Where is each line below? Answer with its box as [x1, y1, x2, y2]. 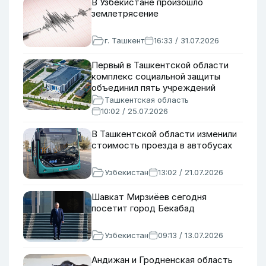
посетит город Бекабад [91, 202, 195, 214]
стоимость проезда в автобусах [91, 140, 232, 151]
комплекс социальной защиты [91, 71, 220, 82]
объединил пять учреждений [91, 82, 216, 93]
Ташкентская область [104, 95, 189, 104]
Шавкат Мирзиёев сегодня [91, 191, 207, 202]
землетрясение [91, 8, 159, 19]
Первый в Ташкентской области [91, 59, 229, 71]
